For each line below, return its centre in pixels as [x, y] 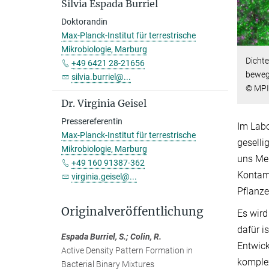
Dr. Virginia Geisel [104, 103]
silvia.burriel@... [101, 77]
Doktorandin [84, 22]
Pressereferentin [92, 121]
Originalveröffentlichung [132, 211]
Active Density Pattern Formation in [127, 250]
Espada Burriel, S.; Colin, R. [111, 237]
